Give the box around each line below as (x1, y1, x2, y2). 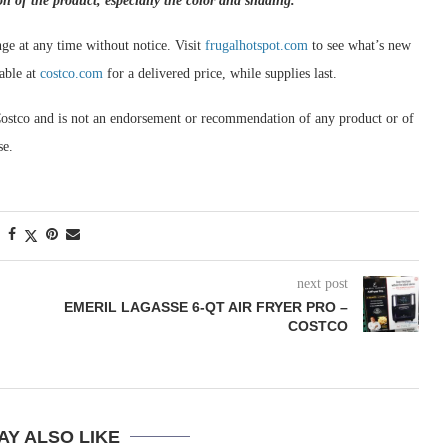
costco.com (40, 66, 103, 81)
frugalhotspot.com (205, 38, 308, 53)
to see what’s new (308, 38, 411, 53)
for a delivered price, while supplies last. (103, 66, 337, 81)
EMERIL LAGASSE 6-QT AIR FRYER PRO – (63, 299, 348, 315)
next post (296, 276, 348, 291)
